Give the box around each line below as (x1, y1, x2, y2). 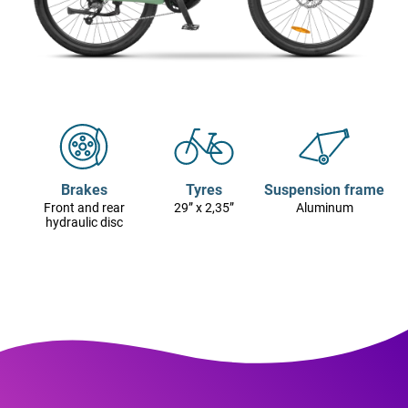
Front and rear (43, 199, 125, 215)
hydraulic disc (45, 214, 123, 229)
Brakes (60, 180, 107, 199)
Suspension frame (264, 180, 384, 199)
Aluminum (295, 199, 353, 215)
